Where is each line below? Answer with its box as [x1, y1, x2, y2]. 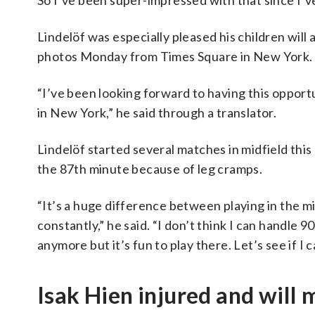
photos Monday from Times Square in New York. [37, 49, 313, 64]
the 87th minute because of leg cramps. [37, 161, 263, 176]
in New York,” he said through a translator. [37, 105, 277, 120]
